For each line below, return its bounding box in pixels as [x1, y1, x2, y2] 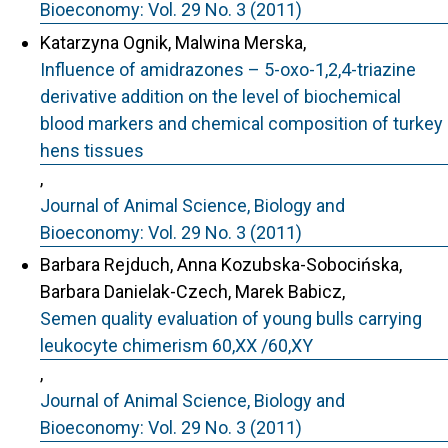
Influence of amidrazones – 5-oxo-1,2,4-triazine [40, 58, 416, 80]
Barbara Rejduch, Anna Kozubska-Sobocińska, [40, 254, 402, 275]
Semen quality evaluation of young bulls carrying [40, 308, 422, 329]
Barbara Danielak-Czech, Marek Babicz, [40, 281, 345, 302]
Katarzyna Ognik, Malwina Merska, [40, 31, 306, 53]
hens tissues [40, 139, 144, 161]
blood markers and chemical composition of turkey [40, 112, 443, 134]
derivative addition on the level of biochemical [40, 85, 401, 107]
